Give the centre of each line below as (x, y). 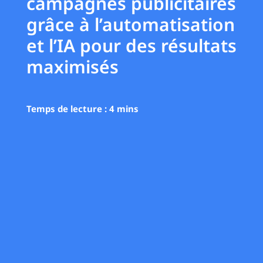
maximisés (72, 67)
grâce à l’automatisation (130, 25)
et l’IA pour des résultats (131, 46)
